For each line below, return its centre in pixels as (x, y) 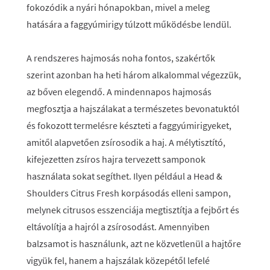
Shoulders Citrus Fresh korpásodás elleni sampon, (129, 193)
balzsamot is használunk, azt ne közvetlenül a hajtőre (134, 243)
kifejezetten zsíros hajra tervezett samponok (116, 159)
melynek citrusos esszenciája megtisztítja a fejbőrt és (133, 210)
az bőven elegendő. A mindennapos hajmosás (119, 92)
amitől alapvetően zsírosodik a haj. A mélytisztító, (126, 142)
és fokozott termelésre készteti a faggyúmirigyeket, (129, 125)
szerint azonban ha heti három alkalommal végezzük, (134, 75)
